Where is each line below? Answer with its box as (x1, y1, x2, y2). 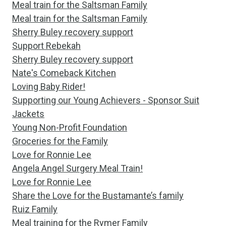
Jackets (12, 108, 44, 119)
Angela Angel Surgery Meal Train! (12, 163, 143, 174)
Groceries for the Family (12, 136, 108, 146)
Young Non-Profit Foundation (12, 122, 127, 133)
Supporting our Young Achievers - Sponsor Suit (12, 95, 199, 105)
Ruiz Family (12, 204, 58, 214)
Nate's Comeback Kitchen (12, 68, 116, 78)
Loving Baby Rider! (12, 81, 85, 92)
